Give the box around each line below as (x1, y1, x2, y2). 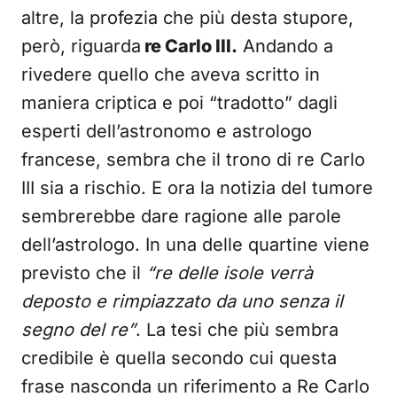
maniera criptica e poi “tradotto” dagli (21, 92, 338, 113)
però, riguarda (21, 35, 141, 57)
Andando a (237, 35, 333, 57)
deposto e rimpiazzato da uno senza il (21, 291, 343, 312)
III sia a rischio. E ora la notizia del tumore (21, 177, 373, 198)
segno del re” (21, 319, 136, 340)
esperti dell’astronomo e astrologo (21, 121, 312, 142)
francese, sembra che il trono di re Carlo (21, 149, 365, 170)
